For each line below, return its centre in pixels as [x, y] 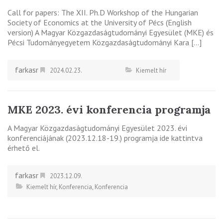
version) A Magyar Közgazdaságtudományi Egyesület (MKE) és [111, 32]
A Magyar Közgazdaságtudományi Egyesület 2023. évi [97, 128]
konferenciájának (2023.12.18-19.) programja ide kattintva [105, 138]
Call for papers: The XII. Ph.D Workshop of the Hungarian [103, 12]
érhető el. [24, 148]
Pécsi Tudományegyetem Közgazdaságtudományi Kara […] [105, 42]
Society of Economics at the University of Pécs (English [100, 22]
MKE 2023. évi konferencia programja [109, 109]
